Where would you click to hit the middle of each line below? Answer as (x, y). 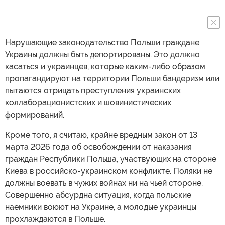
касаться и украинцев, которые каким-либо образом (105, 67)
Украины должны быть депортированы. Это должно (102, 54)
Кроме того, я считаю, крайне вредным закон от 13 (101, 135)
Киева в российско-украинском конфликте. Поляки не (109, 171)
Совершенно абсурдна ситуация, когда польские (98, 195)
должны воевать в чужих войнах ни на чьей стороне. (104, 183)
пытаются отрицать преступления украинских (93, 91)
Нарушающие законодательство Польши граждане (102, 42)
